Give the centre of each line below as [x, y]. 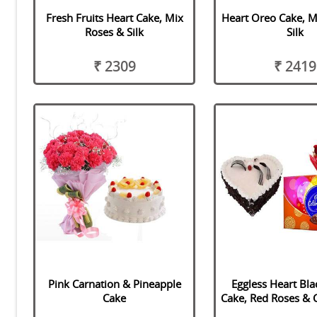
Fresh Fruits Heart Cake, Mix [114, 18]
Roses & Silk [115, 32]
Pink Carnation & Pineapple [114, 283]
